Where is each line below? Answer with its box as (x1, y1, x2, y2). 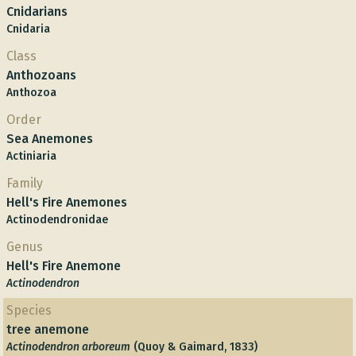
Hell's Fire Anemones (6, 195, 127, 210)
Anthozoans (6, 68, 76, 83)
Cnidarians (6, 4, 68, 19)
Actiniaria (6, 149, 56, 163)
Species (6, 303, 52, 318)
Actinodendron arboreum (6, 340, 130, 354)
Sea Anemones (6, 131, 93, 146)
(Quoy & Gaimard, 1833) (133, 340, 257, 354)
